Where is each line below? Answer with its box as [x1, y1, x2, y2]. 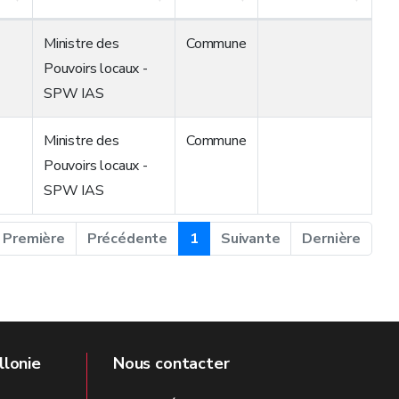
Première [3, 229, 65, 248]
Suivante [220, 229, 281, 248]
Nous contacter [113, 353, 230, 374]
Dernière [302, 229, 361, 248]
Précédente [86, 229, 168, 248]
